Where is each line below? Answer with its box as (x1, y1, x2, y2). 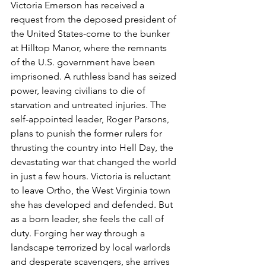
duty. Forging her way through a (11, 227, 147, 239)
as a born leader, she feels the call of (11, 213, 166, 224)
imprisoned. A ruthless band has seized (11, 71, 179, 82)
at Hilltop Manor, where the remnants (11, 42, 169, 53)
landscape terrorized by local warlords (11, 242, 173, 253)
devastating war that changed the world (11, 156, 179, 167)
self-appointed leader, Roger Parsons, (11, 113, 172, 125)
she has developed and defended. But (11, 199, 175, 210)
